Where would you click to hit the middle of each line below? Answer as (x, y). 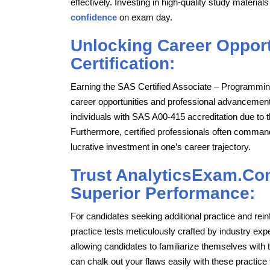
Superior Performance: (163, 193)
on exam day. (145, 17)
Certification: (123, 63)
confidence (94, 17)
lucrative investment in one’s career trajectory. (161, 146)
